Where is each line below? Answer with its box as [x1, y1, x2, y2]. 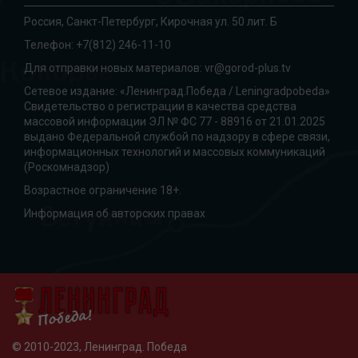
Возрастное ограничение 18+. [24, 183, 181, 197]
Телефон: [24, 38, 76, 51]
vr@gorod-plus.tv [205, 61, 291, 74]
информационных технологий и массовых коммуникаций [24, 145, 325, 158]
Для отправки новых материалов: [24, 61, 205, 74]
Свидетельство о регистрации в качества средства [24, 99, 296, 113]
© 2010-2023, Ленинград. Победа [12, 340, 187, 354]
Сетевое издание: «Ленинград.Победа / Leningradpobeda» [24, 84, 330, 97]
